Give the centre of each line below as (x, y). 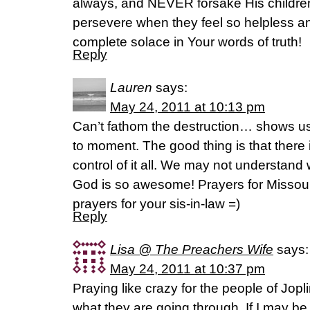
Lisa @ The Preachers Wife (192, 249)
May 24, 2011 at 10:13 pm (188, 107)
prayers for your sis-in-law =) (156, 204)
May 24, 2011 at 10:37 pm (188, 269)
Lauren (131, 88)
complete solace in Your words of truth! (187, 42)
